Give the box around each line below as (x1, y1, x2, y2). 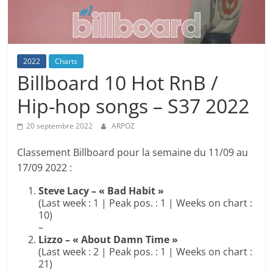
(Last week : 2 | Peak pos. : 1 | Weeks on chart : (38, 245, 253, 259)
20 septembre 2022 (26, 121, 93, 132)
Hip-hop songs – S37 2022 (17, 93, 250, 119)
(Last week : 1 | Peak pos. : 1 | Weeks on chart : (38, 196, 253, 210)
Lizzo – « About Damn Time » (38, 233, 179, 247)
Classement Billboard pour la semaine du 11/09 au (17, 146, 249, 160)
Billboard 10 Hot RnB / (17, 69, 219, 96)
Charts (55, 56, 78, 67)
